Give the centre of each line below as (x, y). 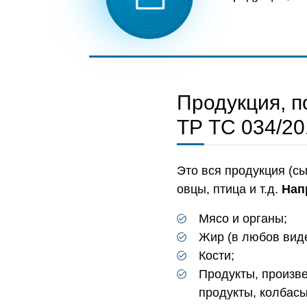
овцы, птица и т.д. (229, 189)
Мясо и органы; (243, 219)
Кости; (216, 256)
